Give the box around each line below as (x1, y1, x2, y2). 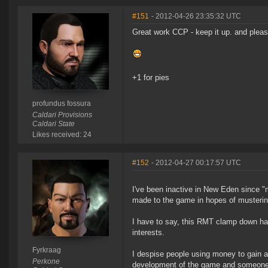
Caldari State (32, 120, 75, 129)
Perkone (32, 257, 60, 266)
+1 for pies (132, 73, 169, 83)
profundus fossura (32, 99, 91, 108)
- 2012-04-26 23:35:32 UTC (151, 12, 241, 21)
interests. (132, 228, 165, 237)
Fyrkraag (32, 246, 61, 255)
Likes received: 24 (32, 130, 92, 139)
